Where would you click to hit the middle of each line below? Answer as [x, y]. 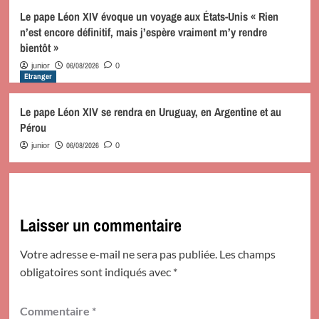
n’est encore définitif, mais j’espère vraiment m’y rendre [143, 32]
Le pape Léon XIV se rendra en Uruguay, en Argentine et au [150, 111]
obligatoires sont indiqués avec [96, 271]
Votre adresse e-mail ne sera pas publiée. [118, 253]
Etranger [38, 76]
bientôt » [39, 47]
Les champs [247, 253]
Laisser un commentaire [100, 225]
